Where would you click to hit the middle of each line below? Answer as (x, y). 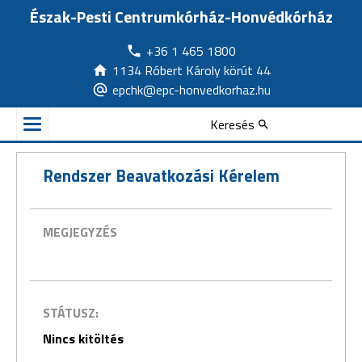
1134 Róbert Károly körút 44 (191, 70)
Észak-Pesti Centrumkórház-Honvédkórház (181, 17)
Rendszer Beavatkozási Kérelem (161, 176)
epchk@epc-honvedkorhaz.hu (191, 90)
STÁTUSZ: (71, 312)
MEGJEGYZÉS (80, 232)
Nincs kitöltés (83, 338)
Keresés (232, 124)
